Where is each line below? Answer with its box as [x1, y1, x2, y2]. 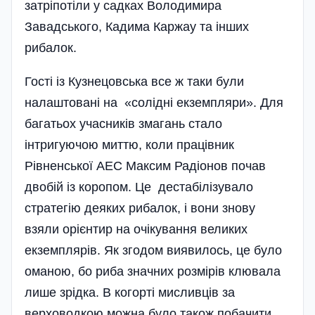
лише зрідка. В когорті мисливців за [25, 285, 235, 300]
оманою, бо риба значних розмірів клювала [25, 264, 281, 279]
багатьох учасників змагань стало [25, 117, 222, 131]
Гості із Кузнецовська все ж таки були [25, 75, 244, 89]
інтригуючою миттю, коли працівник [25, 138, 234, 153]
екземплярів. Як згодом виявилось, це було [25, 243, 282, 258]
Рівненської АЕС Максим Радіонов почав [25, 159, 266, 174]
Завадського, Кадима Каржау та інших [25, 20, 249, 34]
